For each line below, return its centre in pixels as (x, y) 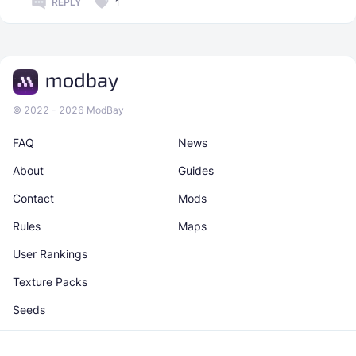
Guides (196, 170)
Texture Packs (50, 281)
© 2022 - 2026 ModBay (68, 110)
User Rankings (50, 253)
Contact (33, 198)
